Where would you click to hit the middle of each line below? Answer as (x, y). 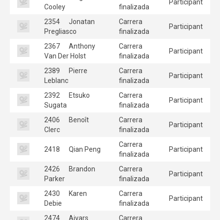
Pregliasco (60, 31)
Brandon (81, 169)
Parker (55, 179)
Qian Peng (84, 149)
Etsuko (79, 95)
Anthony (81, 46)
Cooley (55, 7)
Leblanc (56, 80)
